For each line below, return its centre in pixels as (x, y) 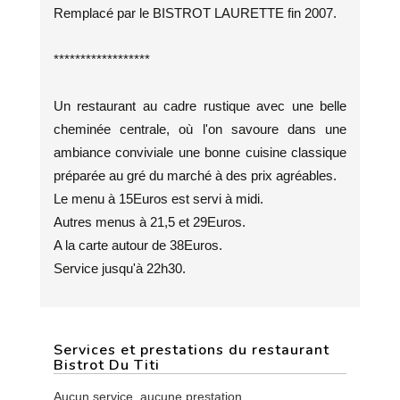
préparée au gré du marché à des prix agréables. (195, 175)
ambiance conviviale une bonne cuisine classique (200, 152)
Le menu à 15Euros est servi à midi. (158, 199)
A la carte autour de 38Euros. (138, 245)
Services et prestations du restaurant (192, 350)
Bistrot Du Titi (107, 365)
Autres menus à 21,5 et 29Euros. (150, 222)
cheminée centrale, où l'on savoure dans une (200, 129)
